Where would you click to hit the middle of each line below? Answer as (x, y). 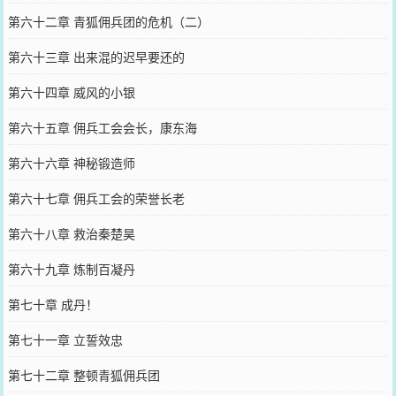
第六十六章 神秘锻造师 (71, 163)
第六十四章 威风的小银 (71, 92)
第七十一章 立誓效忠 (65, 339)
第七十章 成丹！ (53, 304)
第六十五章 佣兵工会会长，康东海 (102, 127)
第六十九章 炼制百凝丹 (71, 269)
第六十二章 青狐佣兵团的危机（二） (108, 21)
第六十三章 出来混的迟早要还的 (96, 57)
